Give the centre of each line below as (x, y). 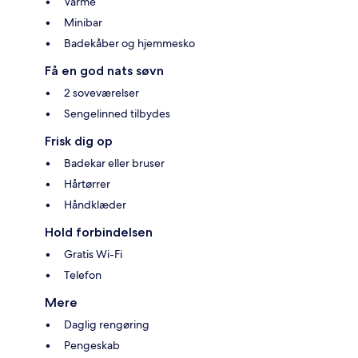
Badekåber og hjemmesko (129, 43)
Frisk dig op (79, 141)
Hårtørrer (87, 183)
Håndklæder (95, 204)
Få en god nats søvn (104, 70)
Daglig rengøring (107, 324)
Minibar (83, 22)
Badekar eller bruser (114, 163)
